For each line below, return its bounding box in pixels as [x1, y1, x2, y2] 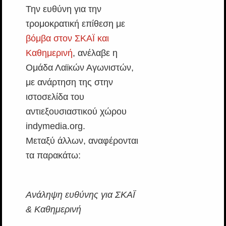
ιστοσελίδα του [25, 92, 84, 102]
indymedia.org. [25, 121, 85, 131]
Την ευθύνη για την [25, 4, 101, 14]
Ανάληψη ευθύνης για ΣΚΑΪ [25, 190, 135, 200]
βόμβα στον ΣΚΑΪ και [25, 33, 109, 43]
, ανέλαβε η [72, 48, 118, 58]
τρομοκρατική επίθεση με [25, 19, 125, 29]
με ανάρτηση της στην [25, 77, 113, 87]
